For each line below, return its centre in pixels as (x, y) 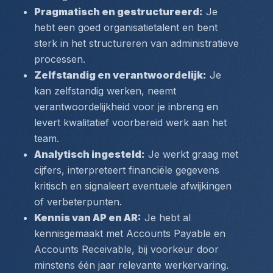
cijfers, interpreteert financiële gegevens (127, 170)
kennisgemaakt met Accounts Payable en (130, 233)
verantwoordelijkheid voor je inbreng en (126, 107)
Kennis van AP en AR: (88, 218)
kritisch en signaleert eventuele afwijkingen (133, 186)
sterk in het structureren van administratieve (136, 43)
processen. (60, 59)
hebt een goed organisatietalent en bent (126, 27)
